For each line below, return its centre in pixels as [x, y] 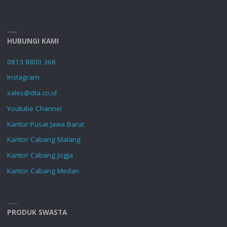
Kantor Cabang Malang [44, 140]
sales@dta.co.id [32, 93]
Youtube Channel [34, 108]
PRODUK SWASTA [37, 213]
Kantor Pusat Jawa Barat [45, 124]
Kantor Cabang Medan [43, 171]
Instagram [23, 77]
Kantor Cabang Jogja [40, 155]
